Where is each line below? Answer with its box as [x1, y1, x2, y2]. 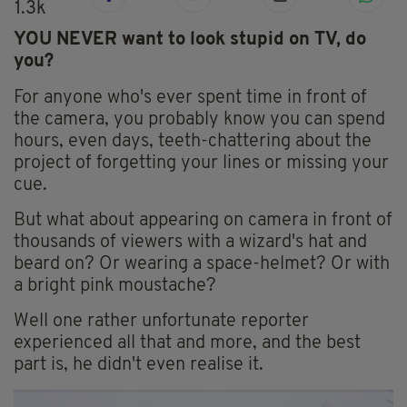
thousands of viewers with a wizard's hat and [14, 233, 367, 253]
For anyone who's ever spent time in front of [14, 89, 367, 108]
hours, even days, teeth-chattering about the [14, 133, 372, 152]
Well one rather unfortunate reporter [14, 313, 309, 332]
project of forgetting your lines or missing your [14, 154, 389, 174]
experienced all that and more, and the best [14, 334, 361, 353]
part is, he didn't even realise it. [14, 356, 263, 375]
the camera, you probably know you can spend [14, 111, 385, 130]
